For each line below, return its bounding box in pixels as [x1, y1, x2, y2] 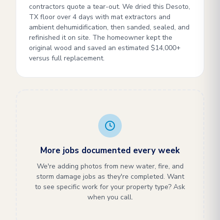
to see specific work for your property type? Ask [35, 182, 185, 192]
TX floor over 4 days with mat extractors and [29, 12, 170, 22]
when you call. [87, 192, 133, 202]
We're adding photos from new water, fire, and [36, 162, 184, 171]
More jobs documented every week [40, 145, 180, 156]
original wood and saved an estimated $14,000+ [29, 43, 181, 53]
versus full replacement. [29, 54, 105, 63]
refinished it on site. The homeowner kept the [29, 33, 172, 42]
